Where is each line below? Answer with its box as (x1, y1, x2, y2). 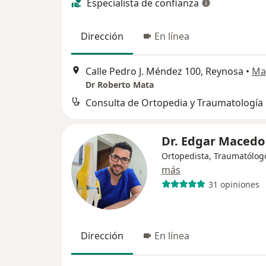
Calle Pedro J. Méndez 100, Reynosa (85, 65, 243, 78)
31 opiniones (208, 178, 259, 190)
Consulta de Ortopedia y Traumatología (85, 96, 263, 110)
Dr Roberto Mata (85, 79, 154, 91)
